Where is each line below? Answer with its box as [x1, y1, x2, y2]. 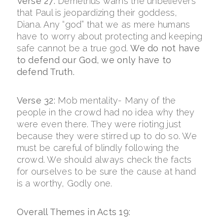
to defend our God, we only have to [16, 55, 172, 65]
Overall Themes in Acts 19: [16, 207, 131, 217]
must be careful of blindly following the [16, 143, 180, 153]
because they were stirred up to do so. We [16, 131, 197, 141]
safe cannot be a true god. [16, 43, 131, 53]
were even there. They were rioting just [16, 119, 182, 129]
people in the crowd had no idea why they [16, 107, 195, 117]
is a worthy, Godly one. [16, 178, 112, 188]
